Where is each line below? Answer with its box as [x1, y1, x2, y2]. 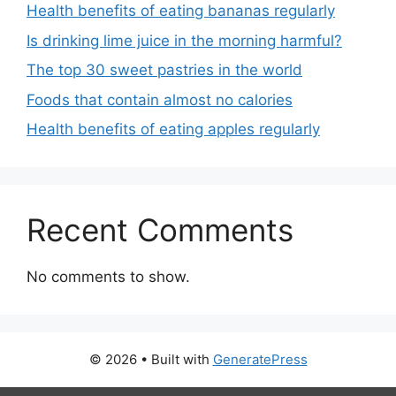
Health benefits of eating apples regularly [27, 120, 320, 138]
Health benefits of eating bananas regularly [27, 2, 335, 19]
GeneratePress [212, 351, 308, 368]
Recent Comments [27, 211, 293, 248]
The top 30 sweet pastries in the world [27, 61, 302, 79]
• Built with [140, 351, 213, 368]
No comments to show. [27, 268, 190, 286]
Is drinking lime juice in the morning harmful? [27, 31, 342, 49]
